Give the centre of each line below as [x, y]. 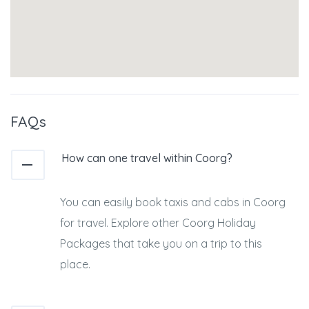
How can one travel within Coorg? [147, 158]
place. [75, 265]
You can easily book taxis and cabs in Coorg [173, 202]
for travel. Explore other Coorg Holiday [158, 223]
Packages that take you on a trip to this [161, 244]
